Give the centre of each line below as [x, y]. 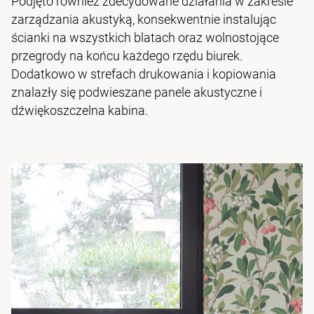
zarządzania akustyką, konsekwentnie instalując [144, 20]
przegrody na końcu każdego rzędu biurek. [127, 56]
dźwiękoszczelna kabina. [80, 111]
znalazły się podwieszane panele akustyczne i [137, 93]
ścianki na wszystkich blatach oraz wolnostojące [145, 38]
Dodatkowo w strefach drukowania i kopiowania [144, 74]
